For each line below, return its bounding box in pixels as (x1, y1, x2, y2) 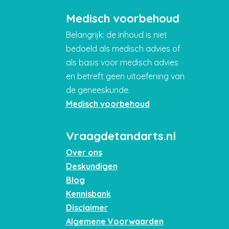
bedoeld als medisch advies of (65, 43, 180, 54)
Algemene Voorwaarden (65, 216, 164, 226)
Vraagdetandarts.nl (65, 128, 176, 143)
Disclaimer (65, 202, 108, 213)
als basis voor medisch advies (65, 57, 178, 67)
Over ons (65, 147, 102, 157)
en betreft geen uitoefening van (65, 71, 185, 81)
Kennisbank (65, 188, 111, 199)
